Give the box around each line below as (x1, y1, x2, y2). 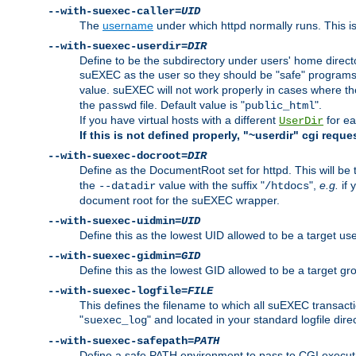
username (103, 19, 153, 33)
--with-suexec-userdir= (48, 40, 188, 53)
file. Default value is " (137, 99, 245, 112)
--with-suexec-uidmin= (48, 215, 181, 228)
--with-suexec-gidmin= (48, 250, 181, 263)
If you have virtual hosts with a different (79, 114, 279, 127)
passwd (99, 99, 137, 113)
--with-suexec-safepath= (48, 335, 194, 348)
